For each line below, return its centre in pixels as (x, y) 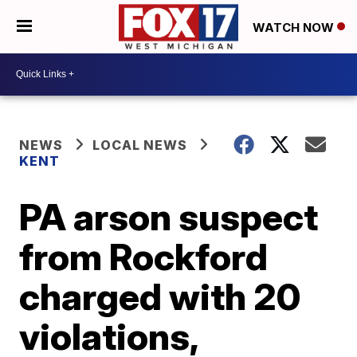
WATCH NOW (295, 27)
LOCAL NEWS (140, 145)
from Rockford (144, 256)
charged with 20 (160, 296)
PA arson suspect (169, 216)
